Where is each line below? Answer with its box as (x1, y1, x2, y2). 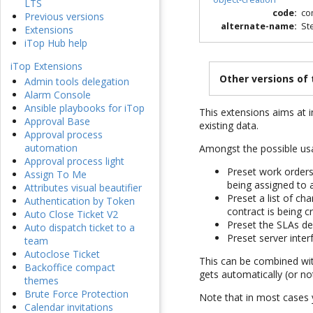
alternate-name (220, 20, 294, 33)
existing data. (199, 118, 259, 132)
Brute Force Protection (24, 287, 129, 301)
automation (24, 141, 78, 155)
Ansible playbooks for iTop (24, 101, 145, 115)
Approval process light (24, 154, 124, 168)
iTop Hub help (24, 36, 87, 50)
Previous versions (24, 10, 104, 24)
